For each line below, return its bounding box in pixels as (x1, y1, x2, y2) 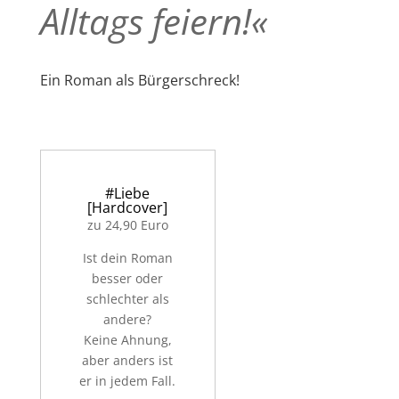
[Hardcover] (87, 198, 168, 218)
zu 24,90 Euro (86, 216, 168, 234)
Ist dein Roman (82, 249, 173, 267)
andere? (103, 311, 152, 329)
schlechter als (85, 290, 169, 308)
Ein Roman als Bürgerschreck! (39, 70, 240, 91)
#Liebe (105, 183, 151, 204)
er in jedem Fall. (79, 372, 176, 390)
